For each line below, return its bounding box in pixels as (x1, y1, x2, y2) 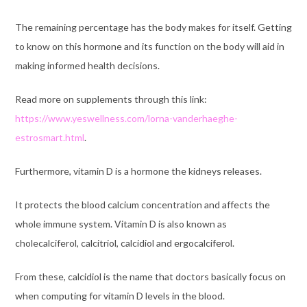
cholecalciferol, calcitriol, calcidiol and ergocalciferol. (14, 236, 234, 249)
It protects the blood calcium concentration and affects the (14, 198, 270, 210)
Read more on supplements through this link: (14, 93, 207, 105)
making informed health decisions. (14, 59, 160, 71)
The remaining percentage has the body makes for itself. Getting (14, 21, 292, 33)
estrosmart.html (14, 131, 84, 143)
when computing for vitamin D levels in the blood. (14, 289, 225, 302)
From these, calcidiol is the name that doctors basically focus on (14, 270, 286, 282)
